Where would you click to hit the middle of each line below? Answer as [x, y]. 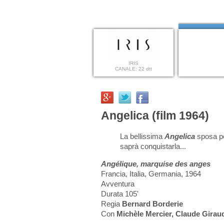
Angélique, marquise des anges [156, 164]
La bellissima [142, 136]
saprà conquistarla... [153, 146]
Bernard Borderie [152, 204]
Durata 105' [120, 194]
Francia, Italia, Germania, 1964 [151, 174]
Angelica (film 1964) [155, 115]
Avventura [118, 184]
